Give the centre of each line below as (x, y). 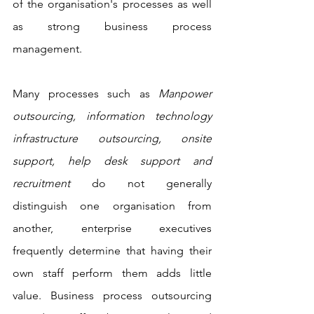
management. (49, 49)
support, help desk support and (112, 161)
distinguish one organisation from (112, 206)
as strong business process (112, 27)
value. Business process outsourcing (112, 296)
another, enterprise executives (112, 228)
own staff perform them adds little (112, 273)
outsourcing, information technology (112, 116)
